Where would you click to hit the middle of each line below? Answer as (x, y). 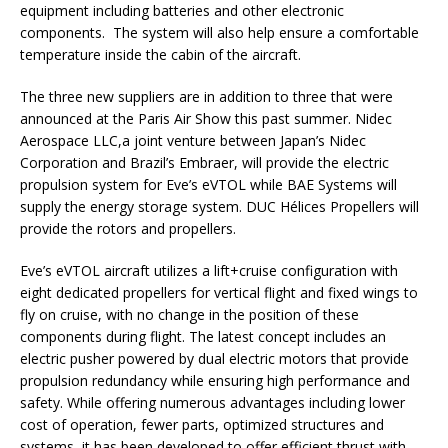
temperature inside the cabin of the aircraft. (160, 55)
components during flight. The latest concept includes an (203, 337)
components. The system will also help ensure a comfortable (219, 33)
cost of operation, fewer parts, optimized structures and (202, 425)
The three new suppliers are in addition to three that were (206, 97)
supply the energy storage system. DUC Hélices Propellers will (219, 207)
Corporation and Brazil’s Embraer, (129, 163)
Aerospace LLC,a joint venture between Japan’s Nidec (193, 141)
